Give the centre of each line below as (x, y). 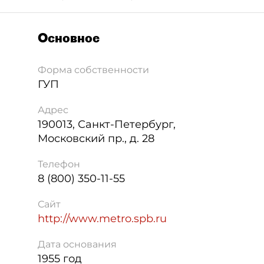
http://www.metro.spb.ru (102, 219)
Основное (69, 38)
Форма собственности (93, 70)
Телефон (59, 164)
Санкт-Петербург (126, 124)
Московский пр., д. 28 (96, 138)
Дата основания (77, 244)
